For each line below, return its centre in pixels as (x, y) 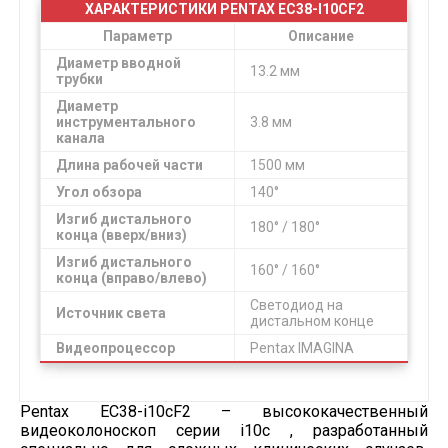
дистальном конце (312, 321)
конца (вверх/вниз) (121, 235)
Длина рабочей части (129, 165)
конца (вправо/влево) (131, 278)
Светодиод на (296, 305)
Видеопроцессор (115, 348)
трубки (79, 79)
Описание (321, 36)
